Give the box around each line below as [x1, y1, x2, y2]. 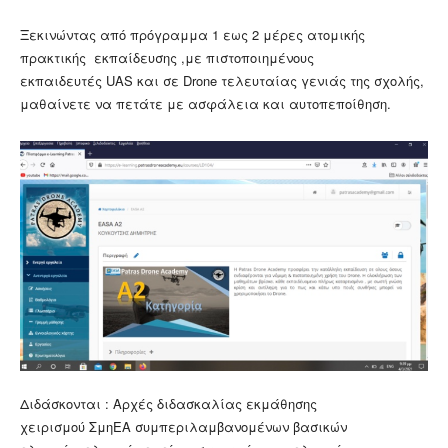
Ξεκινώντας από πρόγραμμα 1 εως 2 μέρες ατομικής [20, 24, 365, 44]
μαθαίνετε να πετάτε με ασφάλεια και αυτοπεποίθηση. [20, 93, 391, 113]
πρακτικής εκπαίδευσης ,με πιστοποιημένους [20, 47, 314, 67]
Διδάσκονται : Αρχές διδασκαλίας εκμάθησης [20, 393, 317, 413]
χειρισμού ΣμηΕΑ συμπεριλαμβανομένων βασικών [20, 416, 347, 436]
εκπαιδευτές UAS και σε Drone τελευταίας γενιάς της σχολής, [20, 70, 424, 90]
